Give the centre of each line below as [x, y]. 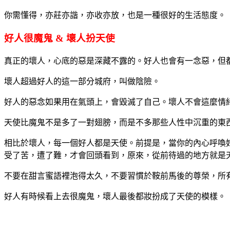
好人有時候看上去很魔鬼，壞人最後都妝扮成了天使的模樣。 [115, 196]
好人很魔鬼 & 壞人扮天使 [60, 39]
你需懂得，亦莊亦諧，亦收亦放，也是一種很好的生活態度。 [115, 15]
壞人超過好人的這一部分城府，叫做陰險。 [82, 81]
